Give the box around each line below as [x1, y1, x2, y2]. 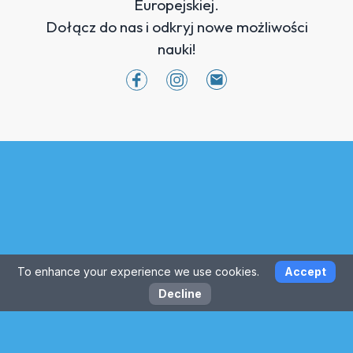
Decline [158, 287, 202, 300]
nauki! [158, 39, 195, 58]
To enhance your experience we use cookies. [17, 265, 262, 278]
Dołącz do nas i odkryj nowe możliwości [45, 17, 308, 36]
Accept [284, 265, 326, 278]
